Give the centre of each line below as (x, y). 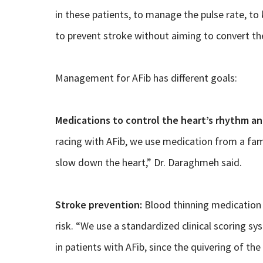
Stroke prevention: (98, 205)
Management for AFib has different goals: (146, 78)
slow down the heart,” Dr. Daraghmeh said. (148, 163)
